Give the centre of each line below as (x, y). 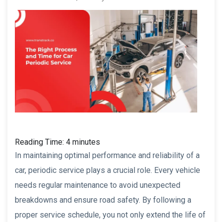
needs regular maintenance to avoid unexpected (98, 185)
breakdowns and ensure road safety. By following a (103, 200)
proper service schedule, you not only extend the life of (110, 215)
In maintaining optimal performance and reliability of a (107, 155)
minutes (86, 142)
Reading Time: (40, 142)
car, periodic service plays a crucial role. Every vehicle (108, 170)
